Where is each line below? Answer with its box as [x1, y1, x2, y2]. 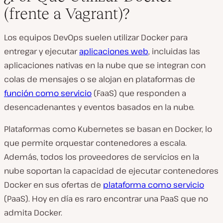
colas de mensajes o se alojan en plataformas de [4, 74, 195, 85]
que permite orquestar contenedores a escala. [4, 137, 187, 148]
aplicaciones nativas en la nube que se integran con [4, 60, 206, 71]
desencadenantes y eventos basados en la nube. [4, 102, 195, 112]
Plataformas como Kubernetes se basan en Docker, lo [4, 123, 212, 134]
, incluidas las [148, 46, 200, 57]
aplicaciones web [79, 46, 148, 57]
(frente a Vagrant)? [4, 4, 129, 22]
